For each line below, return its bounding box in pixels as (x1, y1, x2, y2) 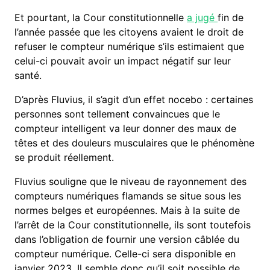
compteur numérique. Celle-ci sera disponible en (14, 248, 236, 260)
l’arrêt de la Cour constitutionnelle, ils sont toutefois (14, 219, 251, 231)
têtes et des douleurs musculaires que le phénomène (14, 137, 255, 149)
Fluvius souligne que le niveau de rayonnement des (14, 175, 247, 188)
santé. (14, 69, 45, 82)
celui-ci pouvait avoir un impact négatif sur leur (14, 55, 231, 67)
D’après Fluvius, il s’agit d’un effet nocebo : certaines (14, 93, 254, 106)
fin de (218, 11, 244, 24)
